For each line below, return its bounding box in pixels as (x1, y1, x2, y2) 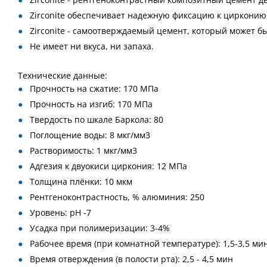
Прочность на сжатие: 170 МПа (30, 83, 159, 94)
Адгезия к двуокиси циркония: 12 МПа (30, 160, 187, 172)
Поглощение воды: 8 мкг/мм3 (30, 129, 150, 141)
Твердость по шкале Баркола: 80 (30, 114, 163, 125)
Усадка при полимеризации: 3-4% (30, 222, 170, 234)
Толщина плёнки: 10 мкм (30, 176, 132, 187)
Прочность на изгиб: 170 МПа (30, 98, 153, 110)
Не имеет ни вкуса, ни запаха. (30, 41, 154, 52)
